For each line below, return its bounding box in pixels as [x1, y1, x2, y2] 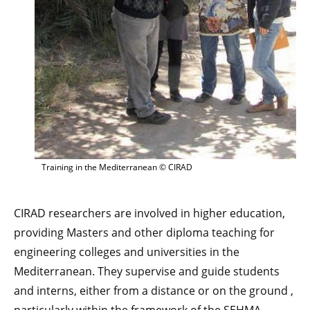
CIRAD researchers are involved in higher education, [14, 206, 285, 221]
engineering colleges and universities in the [14, 244, 239, 260]
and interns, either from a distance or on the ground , [14, 283, 293, 299]
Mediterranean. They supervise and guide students [14, 264, 280, 280]
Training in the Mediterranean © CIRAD [42, 161, 192, 174]
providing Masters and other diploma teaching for [14, 225, 275, 241]
